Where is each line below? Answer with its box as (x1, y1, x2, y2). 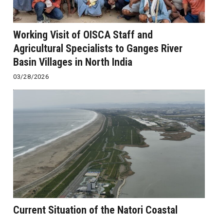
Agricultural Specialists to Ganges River (13, 42, 182, 55)
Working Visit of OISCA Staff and (13, 29, 153, 41)
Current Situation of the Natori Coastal (13, 204, 178, 217)
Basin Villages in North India (13, 56, 132, 69)
